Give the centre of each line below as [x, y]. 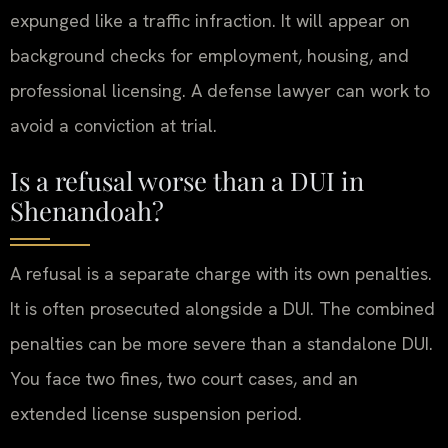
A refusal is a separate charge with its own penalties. [221, 274]
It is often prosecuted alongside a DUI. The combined [222, 309]
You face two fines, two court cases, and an [184, 379]
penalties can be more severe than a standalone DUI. [221, 344]
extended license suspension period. [156, 414]
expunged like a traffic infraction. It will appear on [210, 21]
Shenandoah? [87, 210]
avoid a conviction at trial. [113, 126]
